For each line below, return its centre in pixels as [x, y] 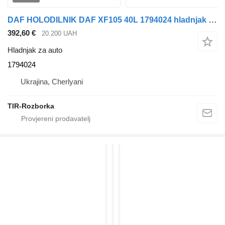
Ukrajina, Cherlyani [52, 82]
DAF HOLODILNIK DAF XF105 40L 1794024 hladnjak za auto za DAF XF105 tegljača [213, 20]
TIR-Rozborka [31, 106]
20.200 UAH [59, 33]
